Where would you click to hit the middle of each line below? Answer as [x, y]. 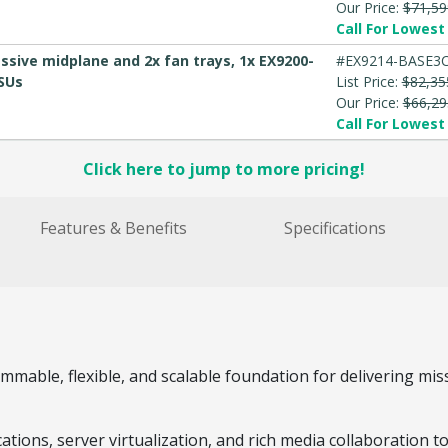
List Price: [368, 81]
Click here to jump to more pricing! [224, 168]
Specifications [334, 227]
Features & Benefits [113, 227]
